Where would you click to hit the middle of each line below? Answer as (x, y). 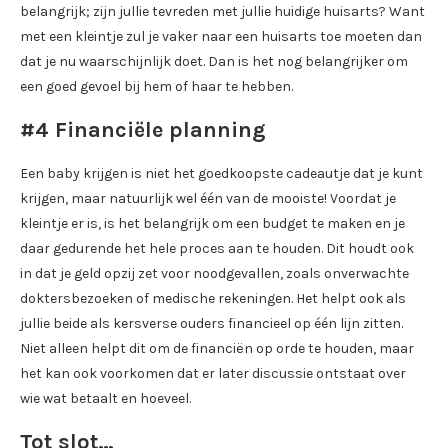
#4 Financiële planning (143, 130)
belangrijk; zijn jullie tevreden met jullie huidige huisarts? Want (222, 11)
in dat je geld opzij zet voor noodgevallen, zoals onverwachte (214, 273)
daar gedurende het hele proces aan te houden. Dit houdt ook (217, 248)
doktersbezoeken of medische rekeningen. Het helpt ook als (213, 298)
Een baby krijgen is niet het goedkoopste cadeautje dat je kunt (221, 173)
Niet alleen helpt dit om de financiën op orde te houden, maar (217, 348)
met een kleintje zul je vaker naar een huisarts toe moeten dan (221, 36)
